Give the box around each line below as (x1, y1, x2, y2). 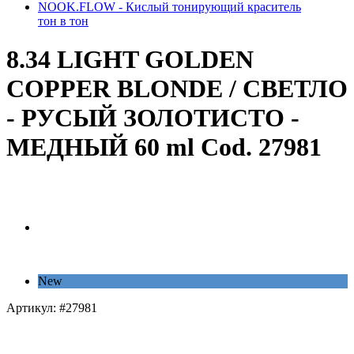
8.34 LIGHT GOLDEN (6, 45, 254, 74)
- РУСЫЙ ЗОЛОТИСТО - (6, 104, 299, 133)
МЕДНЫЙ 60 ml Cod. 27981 (6, 133, 322, 162)
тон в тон (38, 14, 88, 28)
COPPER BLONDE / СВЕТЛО (6, 74, 348, 104)
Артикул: (6, 300, 59, 314)
